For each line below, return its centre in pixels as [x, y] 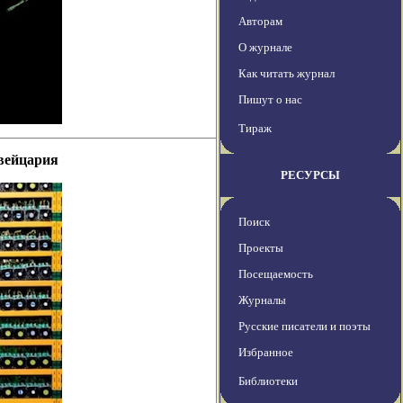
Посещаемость [276, 274]
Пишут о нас [270, 100]
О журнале [265, 48]
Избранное [266, 353]
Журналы [262, 300]
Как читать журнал [287, 74]
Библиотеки [268, 381]
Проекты [261, 248]
